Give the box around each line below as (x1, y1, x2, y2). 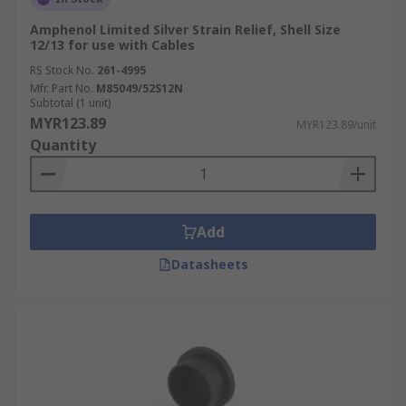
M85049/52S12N (96, 81, 183, 96)
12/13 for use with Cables (30, 36, 195, 53)
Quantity (30, 135, 96, 155)
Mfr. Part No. (30, 81, 93, 96)
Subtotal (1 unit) (30, 95, 111, 111)
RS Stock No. (30, 63, 94, 78)
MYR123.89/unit (296, 117, 376, 132)
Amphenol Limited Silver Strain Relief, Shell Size (30, 21, 341, 38)
